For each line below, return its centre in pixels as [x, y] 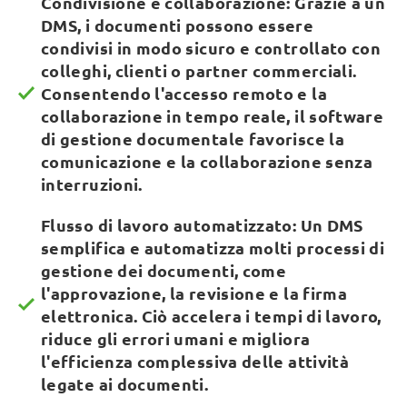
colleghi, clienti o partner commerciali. [199, 70]
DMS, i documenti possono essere [178, 25]
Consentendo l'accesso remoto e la [184, 93]
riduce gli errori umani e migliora [176, 338]
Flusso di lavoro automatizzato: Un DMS [202, 225]
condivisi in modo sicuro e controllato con [211, 48]
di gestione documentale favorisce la [193, 139]
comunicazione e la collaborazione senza [207, 161]
